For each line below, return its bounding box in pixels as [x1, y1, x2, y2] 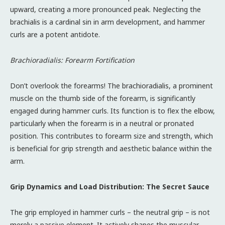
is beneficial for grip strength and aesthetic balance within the [10, 143, 212, 153]
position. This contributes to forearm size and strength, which [10, 131, 213, 141]
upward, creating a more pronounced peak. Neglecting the [10, 4, 201, 14]
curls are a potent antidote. [10, 29, 100, 39]
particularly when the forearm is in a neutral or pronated [10, 118, 194, 128]
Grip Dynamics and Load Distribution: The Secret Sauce [10, 181, 209, 191]
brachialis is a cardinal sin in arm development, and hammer [10, 17, 205, 27]
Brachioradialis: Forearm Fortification [10, 55, 135, 65]
